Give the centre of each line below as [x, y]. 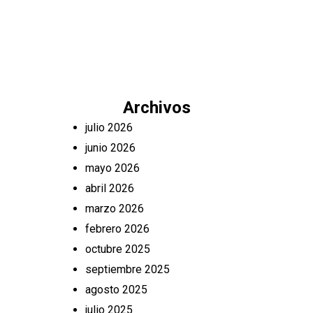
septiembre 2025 [128, 269]
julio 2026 [109, 128]
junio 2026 [110, 148]
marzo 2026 [115, 209]
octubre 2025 [118, 249]
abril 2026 [110, 188]
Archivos [156, 108]
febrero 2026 [117, 229]
